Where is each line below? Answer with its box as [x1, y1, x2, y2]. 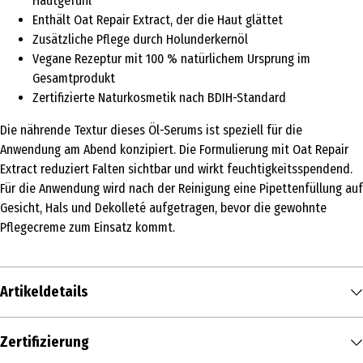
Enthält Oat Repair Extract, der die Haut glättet [32, 12, 283, 28]
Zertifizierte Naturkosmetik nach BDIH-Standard [32, 90, 286, 106]
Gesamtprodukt [32, 70, 115, 87]
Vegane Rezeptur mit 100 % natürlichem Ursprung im [32, 51, 310, 67]
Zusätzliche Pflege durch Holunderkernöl [32, 32, 248, 48]
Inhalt [4, 326, 36, 342]
